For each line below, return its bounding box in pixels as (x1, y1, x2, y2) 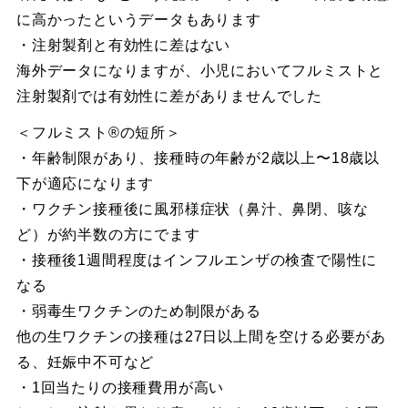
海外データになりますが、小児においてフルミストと (15, 62, 384, 78)
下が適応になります (15, 175, 155, 191)
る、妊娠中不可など (15, 353, 155, 370)
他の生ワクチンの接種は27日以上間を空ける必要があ (15, 328, 386, 344)
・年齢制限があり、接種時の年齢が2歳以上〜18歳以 (15, 149, 380, 166)
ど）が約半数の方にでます (15, 226, 200, 242)
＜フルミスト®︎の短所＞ (15, 124, 181, 140)
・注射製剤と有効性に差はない (15, 36, 231, 53)
